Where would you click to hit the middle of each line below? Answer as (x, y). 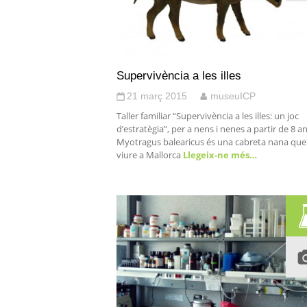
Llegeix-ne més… (219, 155)
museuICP (233, 96)
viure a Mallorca (149, 155)
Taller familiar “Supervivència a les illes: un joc (208, 116)
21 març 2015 (157, 96)
